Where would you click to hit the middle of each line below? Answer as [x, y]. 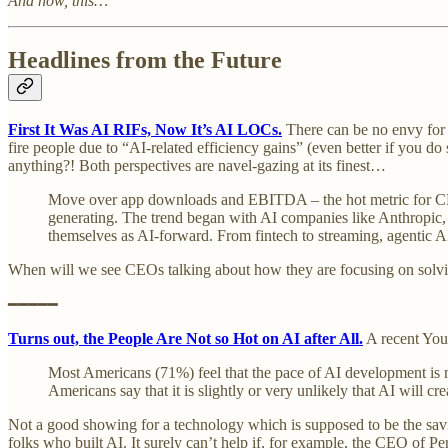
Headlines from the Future [145, 60]
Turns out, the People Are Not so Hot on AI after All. [185, 339]
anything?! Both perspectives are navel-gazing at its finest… [197, 166]
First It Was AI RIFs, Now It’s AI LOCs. [145, 130]
